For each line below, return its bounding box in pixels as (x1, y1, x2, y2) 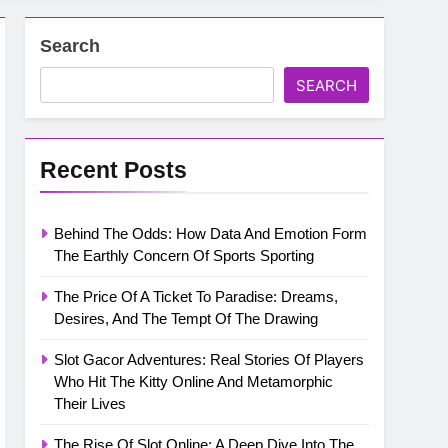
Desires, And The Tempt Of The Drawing (54, 310, 319, 328)
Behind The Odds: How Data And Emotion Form (54, 225, 368, 243)
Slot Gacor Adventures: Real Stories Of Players (54, 351, 365, 369)
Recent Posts (40, 157, 188, 184)
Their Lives (54, 395, 127, 413)
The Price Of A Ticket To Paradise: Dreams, (54, 288, 339, 306)
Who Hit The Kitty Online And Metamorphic (54, 373, 334, 391)
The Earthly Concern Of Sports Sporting (54, 247, 315, 265)
